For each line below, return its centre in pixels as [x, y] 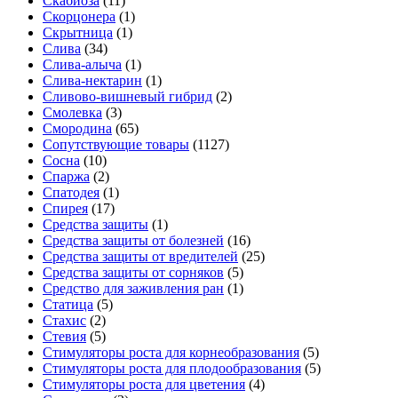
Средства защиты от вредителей [140, 257]
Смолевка [72, 113]
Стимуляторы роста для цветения [144, 385]
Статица [68, 305]
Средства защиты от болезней [133, 241]
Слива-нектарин [92, 81]
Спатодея [71, 193]
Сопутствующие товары [116, 145]
